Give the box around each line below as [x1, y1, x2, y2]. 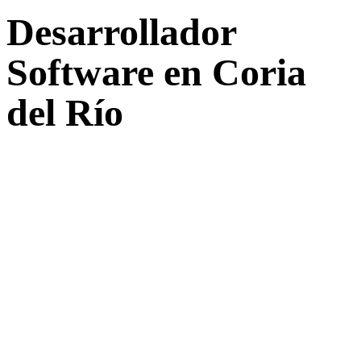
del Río [6, 91, 123, 135]
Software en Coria [6, 51, 306, 94]
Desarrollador [6, 10, 236, 54]
